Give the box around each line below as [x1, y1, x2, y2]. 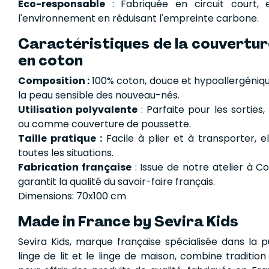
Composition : [18, 73, 90, 88]
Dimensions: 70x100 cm [18, 189, 126, 203]
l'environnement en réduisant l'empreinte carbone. [18, 11, 259, 25]
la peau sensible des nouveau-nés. [18, 88, 180, 102]
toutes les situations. [18, 145, 113, 160]
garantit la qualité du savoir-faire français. [18, 174, 215, 189]
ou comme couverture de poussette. [18, 116, 191, 131]
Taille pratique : [18, 131, 103, 145]
